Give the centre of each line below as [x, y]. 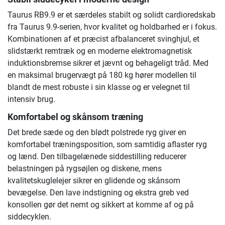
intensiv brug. [31, 99]
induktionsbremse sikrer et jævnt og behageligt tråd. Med [108, 63]
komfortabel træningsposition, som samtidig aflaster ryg [107, 145]
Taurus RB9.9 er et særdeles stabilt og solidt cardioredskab [111, 15]
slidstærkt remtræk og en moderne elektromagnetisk [100, 51]
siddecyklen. [29, 217]
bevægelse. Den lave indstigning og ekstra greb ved [98, 193]
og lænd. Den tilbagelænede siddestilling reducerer [97, 157]
